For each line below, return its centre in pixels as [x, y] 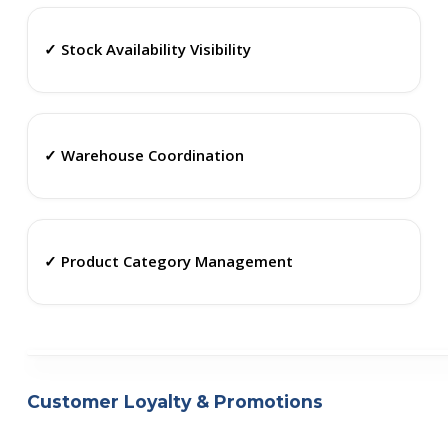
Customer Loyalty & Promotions [174, 401]
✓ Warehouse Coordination [143, 155]
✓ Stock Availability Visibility [147, 49]
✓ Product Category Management [168, 261]
